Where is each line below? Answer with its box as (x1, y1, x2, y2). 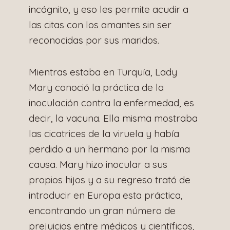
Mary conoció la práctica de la (29, 81, 164, 93)
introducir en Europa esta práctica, (29, 188, 183, 201)
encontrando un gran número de (29, 204, 176, 217)
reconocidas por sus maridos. (29, 33, 159, 46)
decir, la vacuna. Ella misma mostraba (29, 111, 198, 124)
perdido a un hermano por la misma (29, 142, 190, 155)
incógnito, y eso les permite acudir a (29, 3, 188, 15)
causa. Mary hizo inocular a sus (29, 158, 167, 170)
